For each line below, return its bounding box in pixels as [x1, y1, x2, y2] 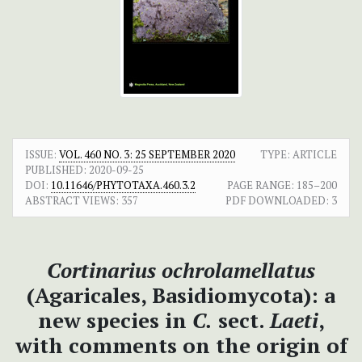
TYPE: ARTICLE [260, 147, 337, 162]
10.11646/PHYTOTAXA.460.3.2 [51, 178, 196, 193]
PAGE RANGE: [227, 178, 294, 193]
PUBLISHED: [25, 162, 86, 178]
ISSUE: [25, 147, 59, 162]
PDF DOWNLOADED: [225, 193, 329, 208]
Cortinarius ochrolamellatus [47, 256, 315, 284]
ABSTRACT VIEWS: [25, 193, 119, 208]
